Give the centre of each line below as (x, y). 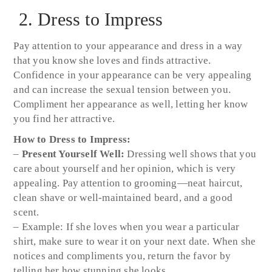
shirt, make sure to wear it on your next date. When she (135, 241)
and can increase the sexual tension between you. (122, 89)
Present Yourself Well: (73, 154)
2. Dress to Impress (88, 19)
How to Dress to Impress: (72, 139)
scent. (26, 212)
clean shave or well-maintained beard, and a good (123, 197)
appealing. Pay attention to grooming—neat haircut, (128, 183)
